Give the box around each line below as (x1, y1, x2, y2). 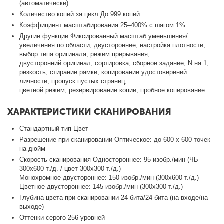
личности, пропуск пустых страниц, (19, 77, 127, 85)
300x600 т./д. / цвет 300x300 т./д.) (19, 164, 121, 172)
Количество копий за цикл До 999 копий (19, 10, 140, 18)
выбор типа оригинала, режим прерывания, (19, 50, 150, 58)
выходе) (19, 202, 44, 210)
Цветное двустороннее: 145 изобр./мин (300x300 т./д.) (19, 182, 183, 190)
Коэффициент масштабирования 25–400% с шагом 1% (19, 21, 186, 29)
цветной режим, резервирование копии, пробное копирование (19, 86, 205, 94)
